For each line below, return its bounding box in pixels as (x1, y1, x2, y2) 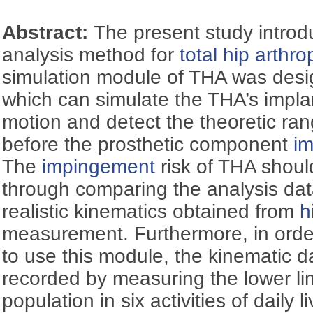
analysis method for (2, 43, 180, 66)
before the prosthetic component (2, 133, 294, 155)
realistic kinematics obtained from (2, 200, 300, 222)
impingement (42, 155, 156, 177)
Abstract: (2, 21, 94, 43)
